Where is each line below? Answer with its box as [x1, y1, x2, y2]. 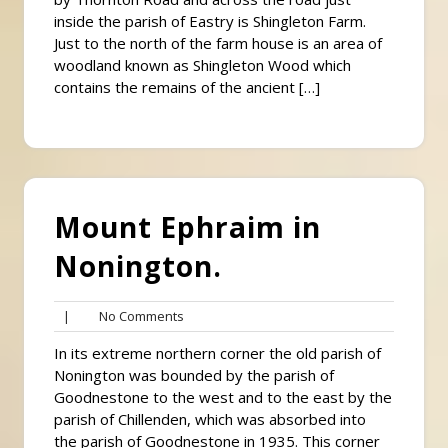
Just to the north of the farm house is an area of [54, 32, 382, 53]
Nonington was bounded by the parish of [54, 364, 334, 385]
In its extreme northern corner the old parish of [54, 342, 381, 363]
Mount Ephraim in [54, 207, 321, 246]
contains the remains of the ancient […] [54, 76, 320, 97]
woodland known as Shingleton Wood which [54, 54, 351, 75]
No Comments [90, 306, 184, 325]
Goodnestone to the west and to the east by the [54, 386, 392, 407]
